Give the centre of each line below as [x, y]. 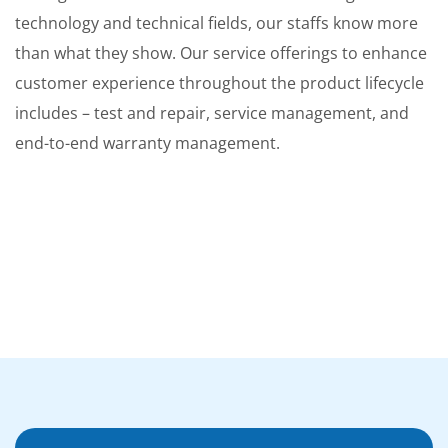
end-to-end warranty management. [147, 143]
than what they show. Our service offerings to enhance [221, 53]
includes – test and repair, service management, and [212, 113]
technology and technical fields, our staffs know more [216, 23]
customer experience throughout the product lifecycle [219, 83]
